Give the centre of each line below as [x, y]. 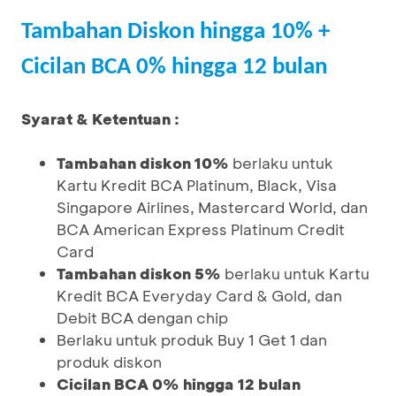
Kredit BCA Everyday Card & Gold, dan [199, 295]
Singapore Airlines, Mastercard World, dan [212, 207]
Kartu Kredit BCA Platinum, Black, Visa [197, 185]
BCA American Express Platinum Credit [201, 229]
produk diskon [109, 362]
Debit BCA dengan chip [142, 317]
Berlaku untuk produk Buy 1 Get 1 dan [192, 339]
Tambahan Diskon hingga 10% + [175, 32]
